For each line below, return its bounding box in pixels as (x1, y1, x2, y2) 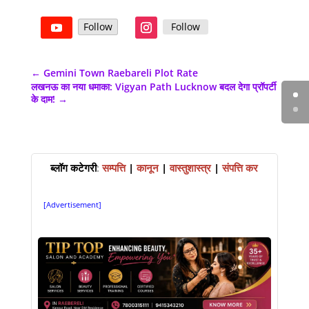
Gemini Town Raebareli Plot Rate (43, 66, 198, 79)
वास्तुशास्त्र (170, 160, 212, 175)
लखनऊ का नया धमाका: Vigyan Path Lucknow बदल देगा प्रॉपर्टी (30, 79, 276, 93)
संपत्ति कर (222, 160, 259, 175)
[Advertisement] (43, 199, 101, 210)
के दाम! (30, 92, 55, 106)
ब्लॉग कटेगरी (50, 160, 97, 175)
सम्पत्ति (102, 160, 129, 175)
